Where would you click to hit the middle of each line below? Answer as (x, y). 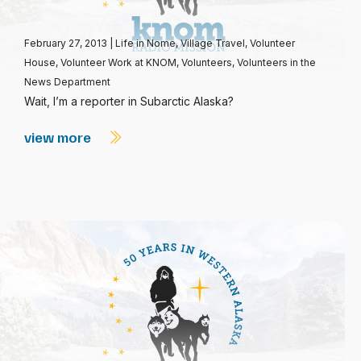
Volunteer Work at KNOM (118, 62)
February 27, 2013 (67, 43)
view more (59, 137)
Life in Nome (145, 43)
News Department (67, 82)
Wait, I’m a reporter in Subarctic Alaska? (129, 101)
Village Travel (213, 43)
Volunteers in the (276, 62)
